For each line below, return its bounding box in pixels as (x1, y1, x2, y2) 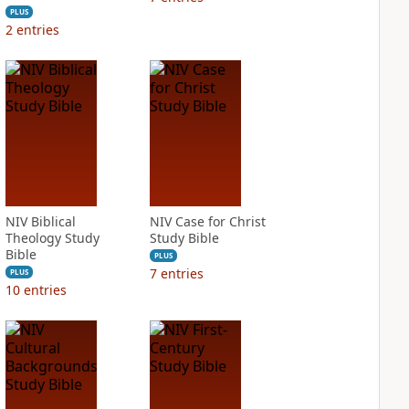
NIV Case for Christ (149, 213, 266, 230)
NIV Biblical (5, 213, 76, 230)
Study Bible (149, 229, 219, 246)
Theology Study (5, 229, 100, 246)
